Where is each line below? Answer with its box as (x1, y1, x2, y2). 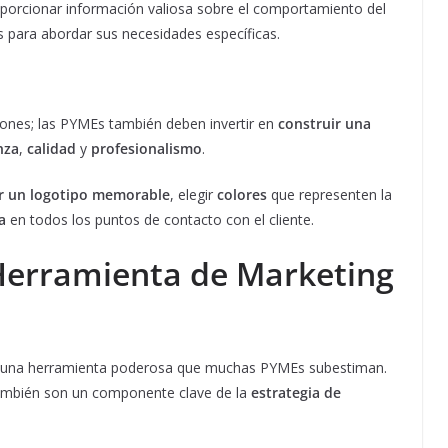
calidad (27, 139, 76, 159)
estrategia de (251, 383, 341, 403)
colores (217, 185, 267, 205)
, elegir (170, 185, 217, 205)
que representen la (267, 185, 392, 205)
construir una (278, 114, 371, 134)
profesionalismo (91, 139, 202, 159)
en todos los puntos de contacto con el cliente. (6, 210, 314, 230)
